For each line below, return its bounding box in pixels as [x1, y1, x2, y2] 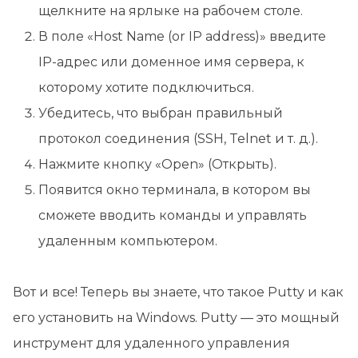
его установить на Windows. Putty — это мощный [13, 310, 340, 326]
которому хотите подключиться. [38, 80, 254, 96]
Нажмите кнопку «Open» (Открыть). [38, 157, 276, 173]
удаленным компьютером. [38, 233, 217, 249]
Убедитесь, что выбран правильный [38, 105, 283, 121]
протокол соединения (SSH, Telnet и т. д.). [38, 131, 318, 147]
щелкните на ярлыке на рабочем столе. [38, 3, 303, 19]
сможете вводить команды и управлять [38, 208, 307, 224]
